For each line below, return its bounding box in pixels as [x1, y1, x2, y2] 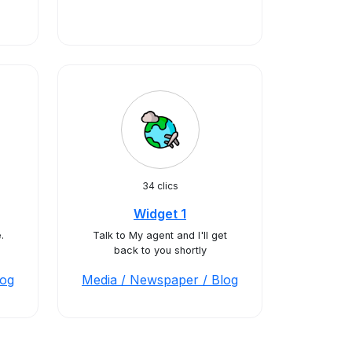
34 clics [141, 180, 178, 192]
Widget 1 [134, 206, 186, 222]
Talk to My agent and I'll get [93, 229, 227, 241]
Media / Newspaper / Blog [82, 272, 238, 288]
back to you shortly [113, 244, 207, 256]
